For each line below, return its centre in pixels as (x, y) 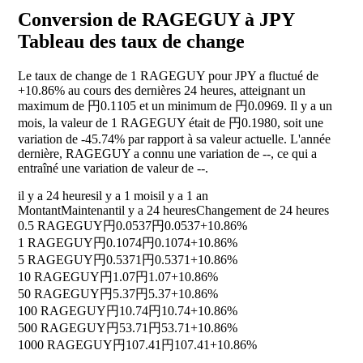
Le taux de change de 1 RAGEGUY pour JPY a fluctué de (168, 76)
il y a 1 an (183, 196)
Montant (39, 211)
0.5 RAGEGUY (60, 226)
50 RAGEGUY (59, 294)
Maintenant (90, 211)
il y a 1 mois (127, 196)
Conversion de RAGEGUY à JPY (156, 20)
